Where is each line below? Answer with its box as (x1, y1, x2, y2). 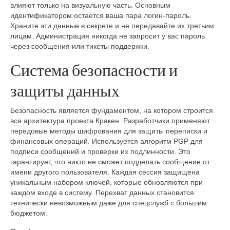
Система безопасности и (10, 60, 178, 80)
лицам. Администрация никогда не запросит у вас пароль (10, 32, 205, 41)
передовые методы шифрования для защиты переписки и (10, 126, 207, 135)
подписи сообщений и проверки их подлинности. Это (10, 147, 190, 156)
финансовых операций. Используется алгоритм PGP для (10, 137, 203, 145)
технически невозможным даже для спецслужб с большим (10, 198, 207, 207)
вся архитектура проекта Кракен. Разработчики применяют (10, 116, 210, 125)
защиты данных (10, 80, 120, 101)
